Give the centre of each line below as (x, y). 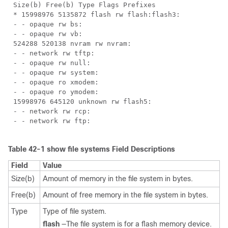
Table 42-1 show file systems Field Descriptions (92, 149)
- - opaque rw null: (52, 63)
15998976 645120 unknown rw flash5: (82, 102)
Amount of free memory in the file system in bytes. (125, 195)
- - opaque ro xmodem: (56, 82)
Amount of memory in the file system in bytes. (118, 179)
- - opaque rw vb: (48, 34)
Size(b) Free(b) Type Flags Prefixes (84, 5)
